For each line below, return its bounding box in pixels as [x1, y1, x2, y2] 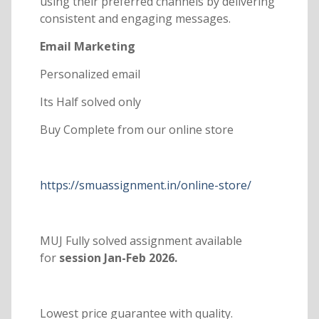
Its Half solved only [39, 94, 141, 110]
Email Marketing [39, 38, 135, 55]
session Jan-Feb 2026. [56, 250, 177, 266]
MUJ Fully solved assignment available [39, 233, 242, 249]
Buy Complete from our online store [39, 122, 234, 138]
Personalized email [39, 66, 140, 83]
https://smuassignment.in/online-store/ [39, 177, 251, 194]
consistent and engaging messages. [39, 11, 231, 27]
